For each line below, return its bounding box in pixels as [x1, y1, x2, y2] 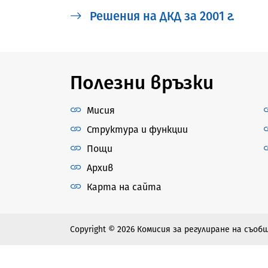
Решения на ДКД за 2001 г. [87, 8, 234, 23]
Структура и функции [87, 123, 188, 135]
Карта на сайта [87, 181, 162, 193]
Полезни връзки [70, 71, 214, 94]
